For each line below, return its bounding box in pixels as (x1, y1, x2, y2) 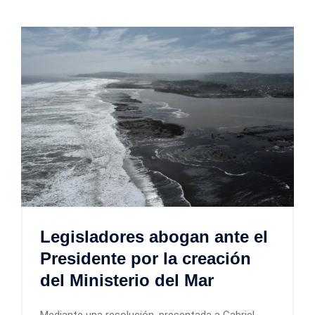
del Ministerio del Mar (40, 271, 214, 290)
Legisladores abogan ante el (40, 227, 268, 247)
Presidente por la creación (40, 249, 251, 269)
